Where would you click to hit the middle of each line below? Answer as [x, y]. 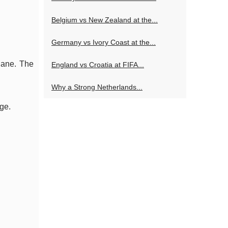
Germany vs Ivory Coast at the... [104, 42]
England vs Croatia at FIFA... [98, 65]
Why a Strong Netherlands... [97, 87]
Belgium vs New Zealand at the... [105, 20]
